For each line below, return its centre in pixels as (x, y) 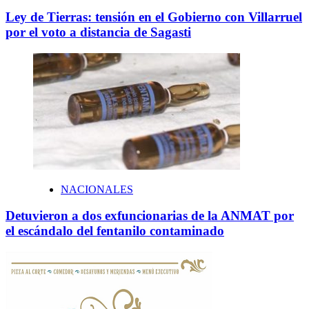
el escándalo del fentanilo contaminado (115, 231)
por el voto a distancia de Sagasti (98, 32)
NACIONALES (97, 189)
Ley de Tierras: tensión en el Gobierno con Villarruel (154, 17)
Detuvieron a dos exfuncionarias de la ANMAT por (150, 216)
